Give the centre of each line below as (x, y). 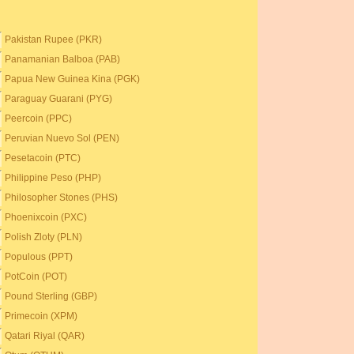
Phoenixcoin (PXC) (46, 217)
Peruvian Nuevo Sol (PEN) (62, 138)
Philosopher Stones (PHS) (62, 198)
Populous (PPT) (39, 257)
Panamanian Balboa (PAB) (63, 59)
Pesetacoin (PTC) (43, 158)
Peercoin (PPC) (39, 119)
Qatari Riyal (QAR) (45, 336)
